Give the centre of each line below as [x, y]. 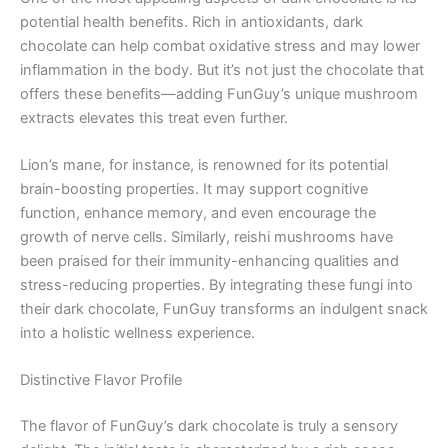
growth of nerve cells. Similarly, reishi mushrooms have [206, 236]
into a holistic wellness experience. [137, 332]
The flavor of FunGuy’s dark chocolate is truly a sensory [209, 426]
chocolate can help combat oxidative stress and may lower [220, 45]
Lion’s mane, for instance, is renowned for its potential [204, 164]
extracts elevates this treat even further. [154, 117]
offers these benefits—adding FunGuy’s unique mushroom [219, 93]
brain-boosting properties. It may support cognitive [194, 188]
